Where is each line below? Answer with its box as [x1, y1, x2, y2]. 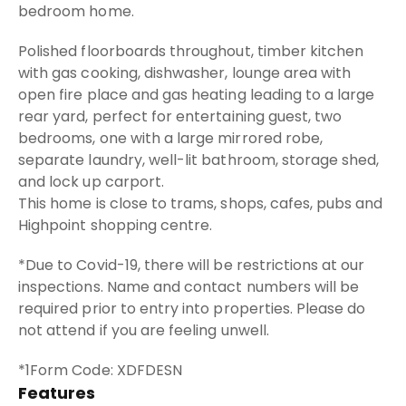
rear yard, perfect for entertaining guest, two [18, 106, 343, 127]
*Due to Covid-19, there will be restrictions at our [18, 255, 365, 275]
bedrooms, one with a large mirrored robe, [18, 128, 324, 149]
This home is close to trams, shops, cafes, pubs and [18, 193, 383, 214]
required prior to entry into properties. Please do [18, 298, 366, 319]
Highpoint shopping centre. [18, 215, 213, 236]
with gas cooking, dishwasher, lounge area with [18, 63, 352, 83]
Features [18, 382, 96, 404]
